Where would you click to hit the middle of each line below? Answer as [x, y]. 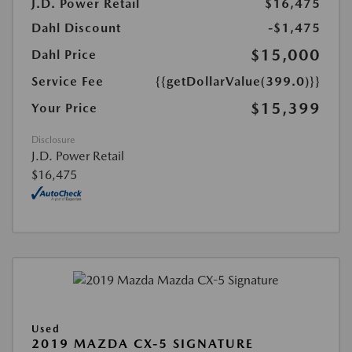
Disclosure [53, 140]
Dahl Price [64, 55]
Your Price [64, 108]
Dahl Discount [76, 28]
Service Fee [68, 82]
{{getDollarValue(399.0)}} [238, 82]
